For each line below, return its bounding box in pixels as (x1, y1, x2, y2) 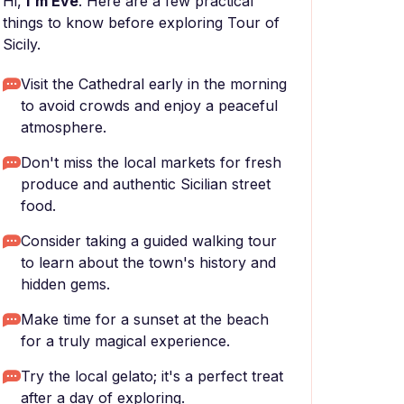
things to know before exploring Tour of (3, 14, 280, 32)
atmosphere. (21, 118, 106, 136)
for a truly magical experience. (21, 332, 230, 350)
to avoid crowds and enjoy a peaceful (21, 96, 278, 115)
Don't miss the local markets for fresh (21, 153, 281, 171)
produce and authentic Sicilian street (21, 175, 271, 193)
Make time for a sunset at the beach (21, 310, 269, 328)
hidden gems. (21, 275, 110, 293)
